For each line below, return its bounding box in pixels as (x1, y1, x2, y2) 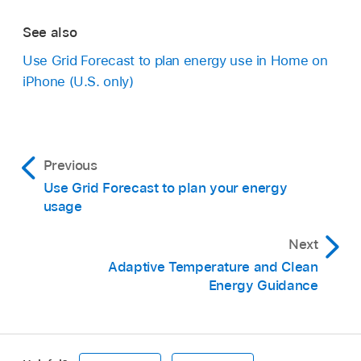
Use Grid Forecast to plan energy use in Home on (23, 52, 328, 68)
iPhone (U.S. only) (23, 73, 134, 89)
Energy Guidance (208, 276, 318, 293)
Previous (43, 156, 98, 173)
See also (23, 24, 77, 40)
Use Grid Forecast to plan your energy (43, 179, 288, 196)
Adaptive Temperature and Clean (108, 258, 318, 275)
